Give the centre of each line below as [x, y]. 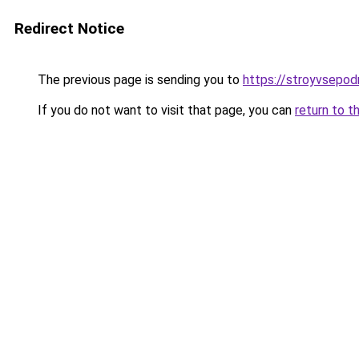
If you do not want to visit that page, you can [165, 110]
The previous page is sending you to [139, 80]
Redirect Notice [69, 28]
